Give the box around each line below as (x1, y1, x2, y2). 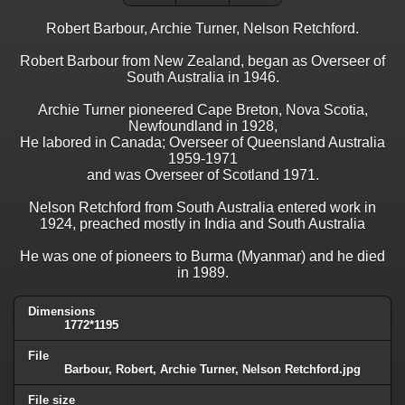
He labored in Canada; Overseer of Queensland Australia (20, 135, 385, 151)
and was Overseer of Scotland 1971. (86, 167, 319, 184)
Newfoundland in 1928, (127, 118, 278, 135)
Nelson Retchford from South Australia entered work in (29, 200, 376, 216)
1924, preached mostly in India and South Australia (40, 216, 365, 232)
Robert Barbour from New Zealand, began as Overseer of (20, 53, 385, 70)
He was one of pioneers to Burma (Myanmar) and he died (20, 249, 385, 265)
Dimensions (28, 304, 95, 318)
